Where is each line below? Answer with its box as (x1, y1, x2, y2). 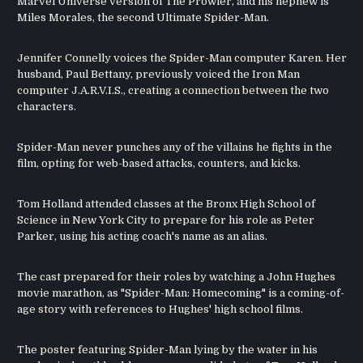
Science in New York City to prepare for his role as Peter (17, 214, 315, 227)
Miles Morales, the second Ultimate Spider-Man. (17, 11, 270, 24)
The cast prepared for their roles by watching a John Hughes (17, 271, 336, 284)
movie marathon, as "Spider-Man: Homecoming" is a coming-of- (17, 287, 345, 300)
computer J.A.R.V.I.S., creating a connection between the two (17, 84, 330, 97)
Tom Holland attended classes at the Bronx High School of (17, 198, 316, 211)
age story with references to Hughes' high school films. (17, 303, 304, 316)
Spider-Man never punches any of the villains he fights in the (17, 141, 333, 154)
